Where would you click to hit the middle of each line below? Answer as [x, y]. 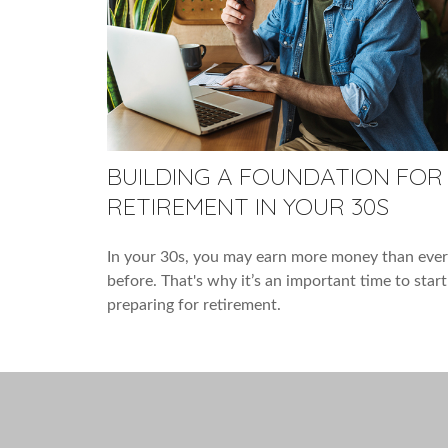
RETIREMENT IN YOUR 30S [248, 205]
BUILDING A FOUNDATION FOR [275, 175]
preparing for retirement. [194, 304]
